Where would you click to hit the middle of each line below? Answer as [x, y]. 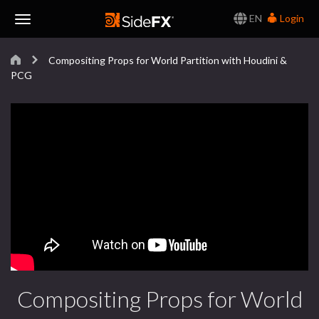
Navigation [46, 70]
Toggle [38, 32]
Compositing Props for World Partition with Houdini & [167, 60]
